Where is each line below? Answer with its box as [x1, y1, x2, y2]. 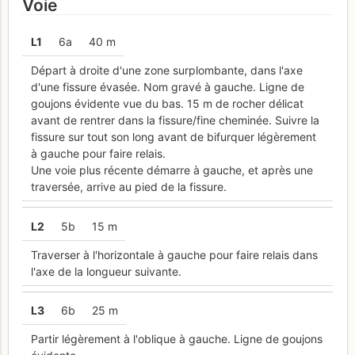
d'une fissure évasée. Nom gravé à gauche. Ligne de [30, 80, 304, 94]
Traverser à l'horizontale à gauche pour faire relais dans [30, 247, 318, 261]
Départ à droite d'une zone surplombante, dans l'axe [30, 63, 303, 77]
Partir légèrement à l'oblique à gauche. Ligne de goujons [30, 332, 323, 346]
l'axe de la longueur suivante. [30, 264, 181, 278]
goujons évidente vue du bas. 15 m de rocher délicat [30, 97, 303, 110]
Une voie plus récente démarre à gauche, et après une [30, 163, 313, 177]
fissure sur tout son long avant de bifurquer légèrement [30, 130, 316, 143]
